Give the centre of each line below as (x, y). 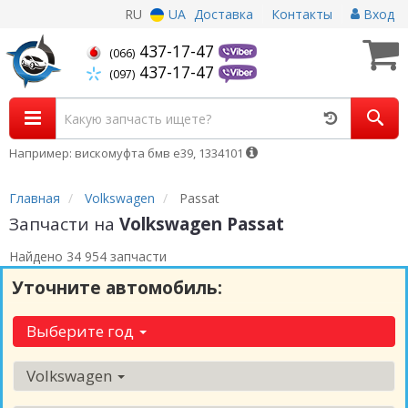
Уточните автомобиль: (117, 288)
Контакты (302, 14)
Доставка (224, 14)
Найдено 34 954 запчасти (88, 256)
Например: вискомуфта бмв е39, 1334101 (127, 153)
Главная (35, 198)
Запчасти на (64, 224)
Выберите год (82, 331)
